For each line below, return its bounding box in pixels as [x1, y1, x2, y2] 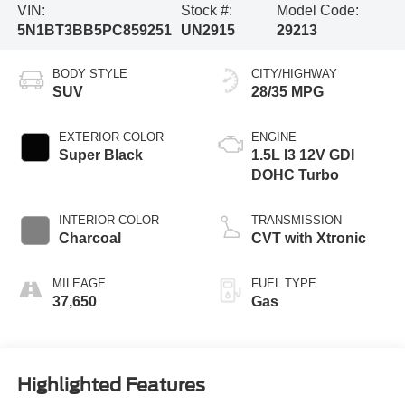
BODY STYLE [52, 67, 127, 81]
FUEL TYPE [251, 277, 316, 291]
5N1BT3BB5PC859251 [16, 23, 172, 39]
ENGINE [251, 130, 297, 145]
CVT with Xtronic [251, 231, 366, 247]
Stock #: [180, 3, 232, 19]
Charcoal [58, 231, 121, 247]
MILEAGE [52, 277, 106, 291]
